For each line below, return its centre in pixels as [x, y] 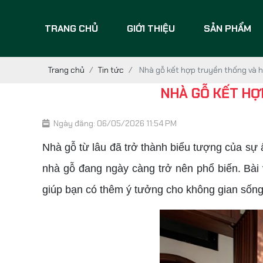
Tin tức [111, 70]
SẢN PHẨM [227, 28]
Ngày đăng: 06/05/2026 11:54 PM [115, 123]
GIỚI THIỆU [151, 28]
